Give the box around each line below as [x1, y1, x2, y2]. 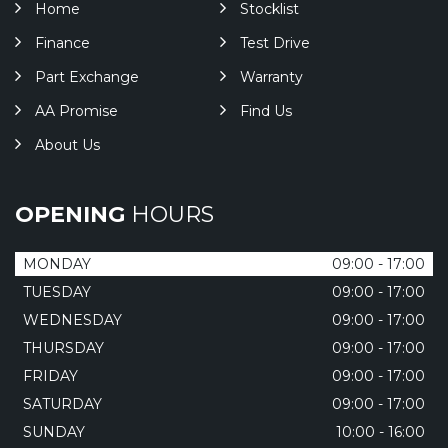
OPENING [15, 201, 125, 228]
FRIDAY [23, 367, 78, 385]
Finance [35, 34, 90, 52]
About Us [35, 136, 100, 154]
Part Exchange [35, 68, 139, 86]
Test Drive [239, 34, 310, 52]
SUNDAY [23, 423, 85, 441]
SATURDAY [23, 395, 102, 413]
